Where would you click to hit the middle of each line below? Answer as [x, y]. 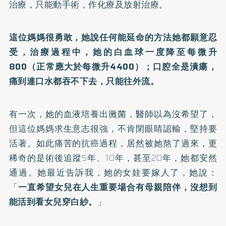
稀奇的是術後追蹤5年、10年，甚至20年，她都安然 [113, 158]
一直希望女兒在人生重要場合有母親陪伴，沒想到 [118, 187]
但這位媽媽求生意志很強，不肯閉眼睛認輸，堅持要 [113, 128]
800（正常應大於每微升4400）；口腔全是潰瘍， [113, 66]
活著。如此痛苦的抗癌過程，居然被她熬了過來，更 [113, 143]
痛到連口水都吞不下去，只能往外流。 [84, 81]
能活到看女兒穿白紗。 [53, 202]
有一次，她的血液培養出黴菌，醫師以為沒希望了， [113, 114]
